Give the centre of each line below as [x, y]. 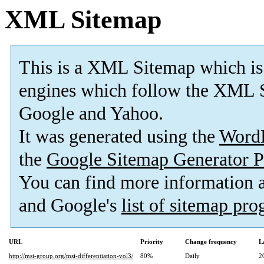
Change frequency [211, 242]
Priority [152, 242]
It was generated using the [119, 137]
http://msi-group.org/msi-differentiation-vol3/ [71, 256]
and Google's [70, 206]
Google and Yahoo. [91, 114]
